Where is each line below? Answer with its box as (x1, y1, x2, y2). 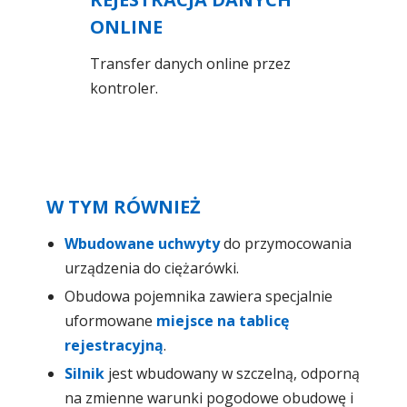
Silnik (65, 362, 104, 383)
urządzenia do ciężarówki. (65, 257, 239, 278)
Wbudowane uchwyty (65, 233, 220, 253)
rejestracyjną (65, 334, 164, 355)
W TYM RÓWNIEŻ (46, 194, 201, 219)
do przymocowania (220, 233, 352, 253)
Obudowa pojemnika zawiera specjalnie (65, 285, 333, 306)
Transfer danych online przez (90, 53, 291, 74)
